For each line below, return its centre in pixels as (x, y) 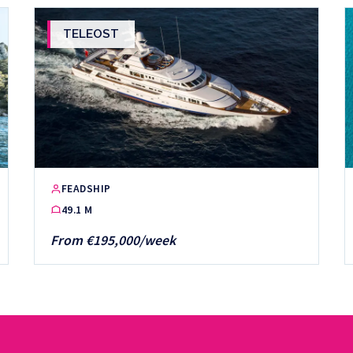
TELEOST (91, 34)
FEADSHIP (86, 189)
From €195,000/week (113, 240)
